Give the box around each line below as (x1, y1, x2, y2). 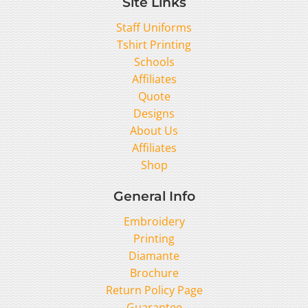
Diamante (129, 248, 179, 264)
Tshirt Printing (117, 37, 191, 53)
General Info (113, 188, 195, 205)
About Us (130, 123, 178, 139)
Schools (133, 54, 175, 70)
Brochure (129, 265, 179, 281)
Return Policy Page (105, 283, 203, 298)
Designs (133, 106, 175, 122)
